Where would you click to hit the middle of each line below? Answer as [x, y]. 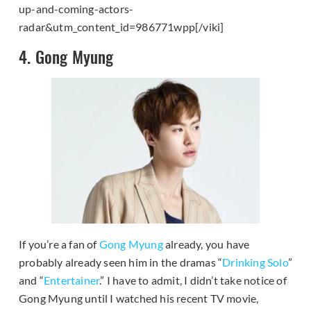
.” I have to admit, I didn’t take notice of [193, 280]
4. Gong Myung [66, 57]
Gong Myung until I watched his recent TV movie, [139, 298]
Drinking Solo [255, 262]
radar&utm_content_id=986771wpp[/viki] [121, 27]
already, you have [206, 244]
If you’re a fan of [59, 244]
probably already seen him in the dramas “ [121, 262]
